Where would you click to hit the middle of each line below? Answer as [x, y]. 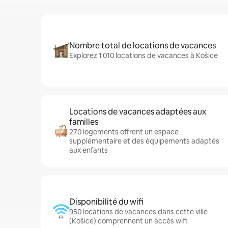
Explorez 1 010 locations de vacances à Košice [144, 55]
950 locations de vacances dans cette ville [138, 212]
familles [84, 122]
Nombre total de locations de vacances [142, 46]
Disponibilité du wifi [106, 202]
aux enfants [89, 150]
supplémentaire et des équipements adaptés [144, 141]
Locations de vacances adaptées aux [138, 112]
